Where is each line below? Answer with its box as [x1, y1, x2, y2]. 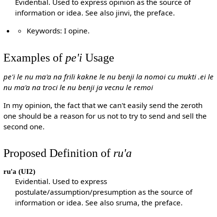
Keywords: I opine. [27, 26, 90, 36]
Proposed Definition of [3, 146, 113, 160]
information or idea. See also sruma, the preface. [15, 198, 183, 208]
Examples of [3, 50, 65, 64]
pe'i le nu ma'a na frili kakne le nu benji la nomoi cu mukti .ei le [3, 71, 214, 81]
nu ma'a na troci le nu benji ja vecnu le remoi [3, 82, 153, 92]
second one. [3, 122, 45, 132]
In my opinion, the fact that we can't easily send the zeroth [3, 100, 202, 110]
